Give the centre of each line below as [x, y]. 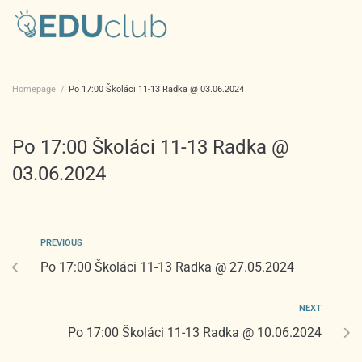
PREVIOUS [61, 242]
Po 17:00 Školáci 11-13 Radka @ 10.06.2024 [195, 332]
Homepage [34, 89]
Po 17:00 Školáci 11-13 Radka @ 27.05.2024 [167, 267]
